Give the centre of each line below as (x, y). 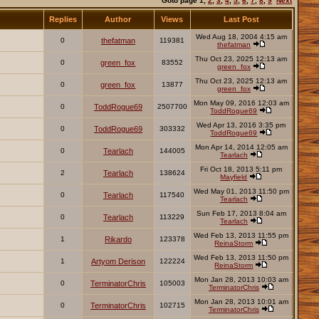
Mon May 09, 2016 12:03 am (241, 103)
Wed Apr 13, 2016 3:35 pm (241, 125)
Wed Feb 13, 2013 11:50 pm (241, 258)
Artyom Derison (118, 262)
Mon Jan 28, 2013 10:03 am (241, 280)
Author (118, 20)
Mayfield (234, 177)
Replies (63, 20)
